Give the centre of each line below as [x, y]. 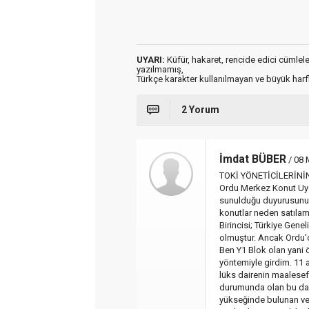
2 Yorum [200, 110]
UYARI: [151, 60]
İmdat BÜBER [253, 159]
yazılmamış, [160, 69]
